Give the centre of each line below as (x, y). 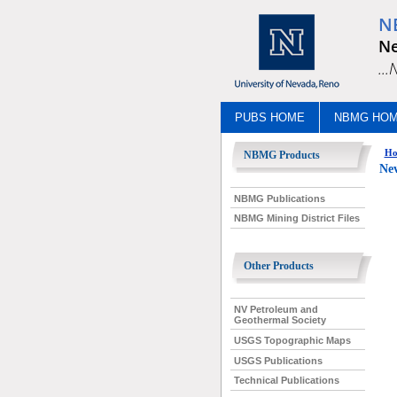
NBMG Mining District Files (296, 218)
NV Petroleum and (276, 309)
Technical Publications (286, 381)
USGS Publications (278, 360)
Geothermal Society (280, 319)
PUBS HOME (269, 117)
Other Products (278, 266)
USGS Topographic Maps (292, 340)
